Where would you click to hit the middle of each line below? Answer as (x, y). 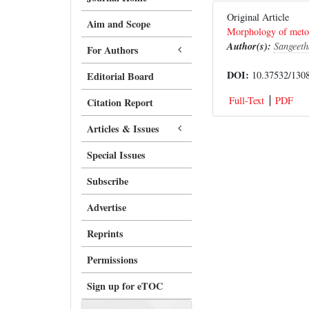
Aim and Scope (119, 24)
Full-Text (246, 100)
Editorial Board (120, 76)
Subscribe (108, 181)
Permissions (112, 260)
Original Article (263, 17)
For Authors (113, 50)
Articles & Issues (123, 129)
